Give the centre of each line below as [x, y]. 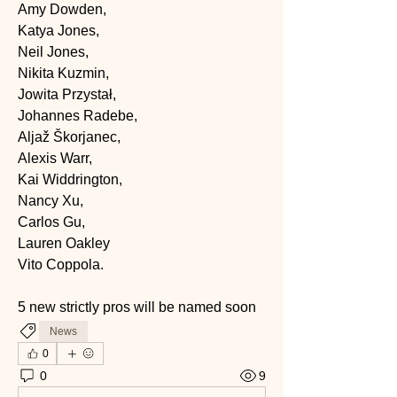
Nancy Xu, [52, 201]
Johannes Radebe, [79, 116]
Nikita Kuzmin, [65, 74]
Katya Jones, [60, 31]
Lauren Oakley [66, 244]
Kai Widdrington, [72, 180]
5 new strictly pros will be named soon [137, 307]
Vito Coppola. [61, 265]
